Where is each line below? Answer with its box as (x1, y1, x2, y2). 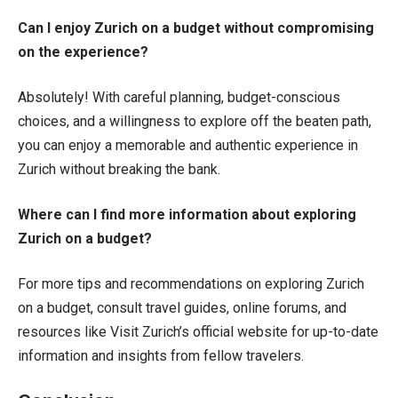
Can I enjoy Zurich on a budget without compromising (18, 19, 374, 36)
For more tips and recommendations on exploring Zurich (18, 275, 364, 292)
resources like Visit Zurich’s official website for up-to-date (18, 322, 378, 340)
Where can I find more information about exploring (18, 205, 356, 223)
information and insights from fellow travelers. (18, 346, 304, 364)
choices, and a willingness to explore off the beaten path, (18, 112, 371, 130)
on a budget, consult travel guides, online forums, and (18, 298, 346, 316)
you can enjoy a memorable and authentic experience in (18, 136, 358, 154)
